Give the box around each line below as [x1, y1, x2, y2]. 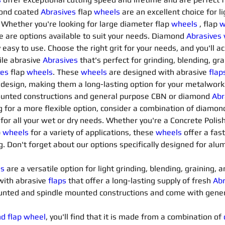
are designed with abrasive [109, 67, 209, 77]
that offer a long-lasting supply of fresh [68, 176, 213, 185]
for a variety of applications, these [31, 128, 156, 137]
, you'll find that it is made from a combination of [46, 212, 223, 221]
